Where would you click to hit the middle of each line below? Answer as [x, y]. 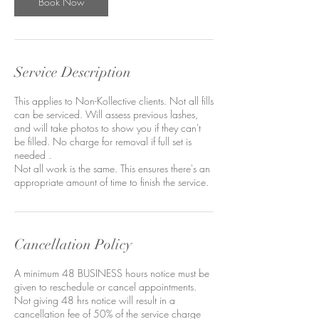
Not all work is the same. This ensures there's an [112, 168]
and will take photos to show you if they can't [108, 127]
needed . [33, 155]
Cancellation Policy [73, 244]
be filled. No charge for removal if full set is [103, 141]
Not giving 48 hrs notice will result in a [95, 300]
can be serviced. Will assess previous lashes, [106, 114]
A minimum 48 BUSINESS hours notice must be [112, 273]
